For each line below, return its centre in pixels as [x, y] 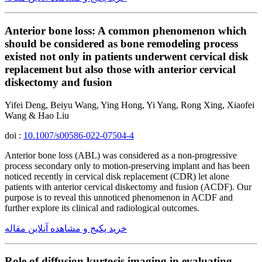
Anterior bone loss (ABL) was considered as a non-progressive [121, 155]
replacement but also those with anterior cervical [120, 69]
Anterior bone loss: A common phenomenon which [126, 30]
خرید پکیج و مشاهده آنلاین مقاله [66, 228]
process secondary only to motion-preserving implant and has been [127, 166]
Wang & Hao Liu [37, 115]
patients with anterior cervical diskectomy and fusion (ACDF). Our [128, 187]
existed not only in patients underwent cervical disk [127, 56]
